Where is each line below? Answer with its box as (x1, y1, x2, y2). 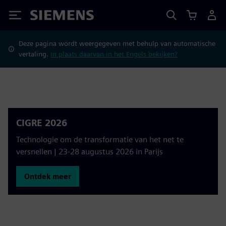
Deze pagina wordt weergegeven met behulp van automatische (19, 39, 216, 47)
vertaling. (19, 50, 51, 58)
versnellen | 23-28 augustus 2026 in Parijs (16, 147, 163, 156)
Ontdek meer (24, 172, 71, 181)
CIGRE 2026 (16, 118, 67, 128)
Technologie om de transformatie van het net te (16, 135, 184, 144)
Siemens (30, 12, 64, 22)
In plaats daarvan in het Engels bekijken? (50, 50, 178, 58)
